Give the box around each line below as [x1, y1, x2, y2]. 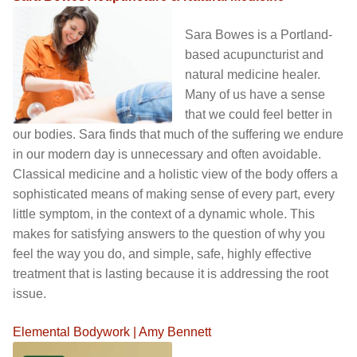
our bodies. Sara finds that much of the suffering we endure [13, 127, 343, 141]
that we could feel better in [185, 107, 332, 121]
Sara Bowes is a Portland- [185, 27, 332, 41]
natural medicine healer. [185, 67, 320, 81]
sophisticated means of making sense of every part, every [13, 186, 335, 201]
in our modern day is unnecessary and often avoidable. [13, 147, 321, 161]
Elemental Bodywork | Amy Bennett [13, 324, 211, 339]
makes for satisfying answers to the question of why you [13, 226, 325, 241]
